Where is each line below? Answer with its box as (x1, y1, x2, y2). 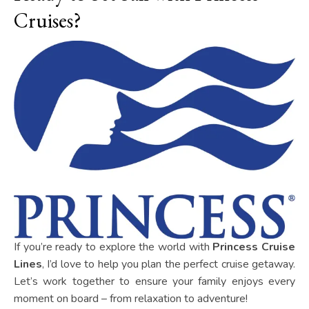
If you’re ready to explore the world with (14, 239, 213, 255)
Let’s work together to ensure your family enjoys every (14, 274, 295, 290)
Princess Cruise (212, 239, 296, 255)
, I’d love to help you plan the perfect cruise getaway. (42, 257, 295, 272)
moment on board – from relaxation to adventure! (14, 291, 248, 307)
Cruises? (14, 7, 81, 34)
